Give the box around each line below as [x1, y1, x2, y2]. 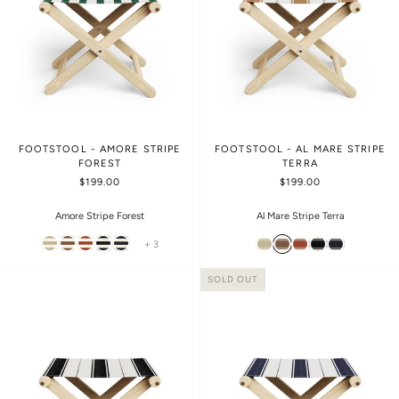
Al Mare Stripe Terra [256, 210, 345, 223]
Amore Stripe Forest [55, 209, 144, 222]
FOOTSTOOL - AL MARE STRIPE [215, 142, 386, 155]
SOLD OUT [208, 273, 258, 285]
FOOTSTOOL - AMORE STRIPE [18, 142, 182, 155]
